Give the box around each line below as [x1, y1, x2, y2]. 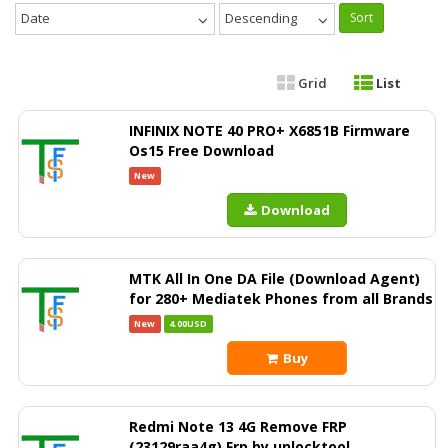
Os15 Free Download [129, 141, 274, 160]
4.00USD [169, 317, 208, 330]
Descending [225, 9, 297, 27]
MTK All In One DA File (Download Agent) [129, 269, 420, 288]
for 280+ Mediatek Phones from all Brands [129, 289, 433, 308]
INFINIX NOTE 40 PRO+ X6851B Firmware [129, 121, 410, 140]
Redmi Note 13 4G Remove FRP [129, 417, 347, 436]
